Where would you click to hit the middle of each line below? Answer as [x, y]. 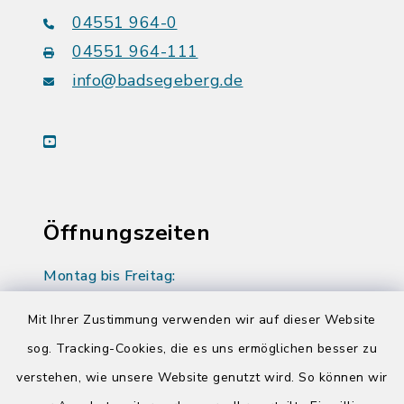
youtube [83, 141]
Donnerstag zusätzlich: [120, 348]
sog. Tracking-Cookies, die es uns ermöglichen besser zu [202, 349]
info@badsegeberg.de [158, 80]
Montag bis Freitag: [110, 276]
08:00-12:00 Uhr [103, 305]
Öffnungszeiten [127, 233]
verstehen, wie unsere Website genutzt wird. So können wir [202, 377]
